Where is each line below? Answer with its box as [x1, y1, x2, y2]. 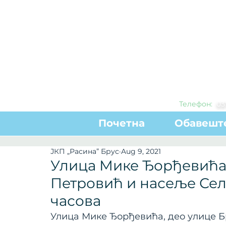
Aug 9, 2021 [121, 147, 161, 156]
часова [50, 192, 101, 209]
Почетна [98, 117, 145, 129]
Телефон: [179, 99, 214, 108]
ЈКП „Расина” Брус [50, 147, 119, 156]
